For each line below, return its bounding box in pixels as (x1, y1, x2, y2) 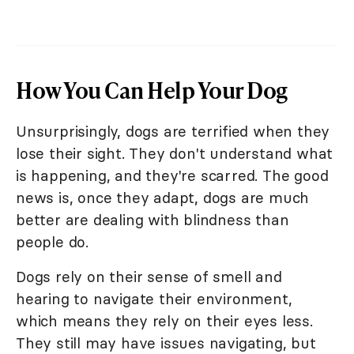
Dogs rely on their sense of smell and (16, 267, 282, 287)
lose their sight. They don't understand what (16, 144, 333, 164)
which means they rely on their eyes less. (16, 311, 313, 331)
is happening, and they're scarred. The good (16, 166, 329, 186)
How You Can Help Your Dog (16, 74, 288, 106)
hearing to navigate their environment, (16, 289, 292, 309)
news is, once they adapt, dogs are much (16, 188, 310, 208)
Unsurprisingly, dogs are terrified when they (16, 122, 330, 141)
